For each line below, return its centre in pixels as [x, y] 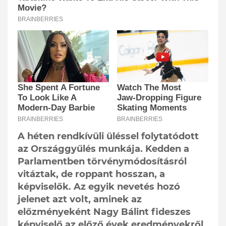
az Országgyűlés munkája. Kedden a [103, 149]
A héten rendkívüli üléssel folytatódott [108, 136]
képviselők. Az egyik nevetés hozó [99, 186]
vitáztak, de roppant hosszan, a [91, 174]
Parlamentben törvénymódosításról [102, 161]
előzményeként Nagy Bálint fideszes [104, 212]
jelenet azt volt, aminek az [80, 199]
